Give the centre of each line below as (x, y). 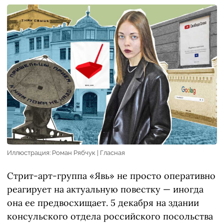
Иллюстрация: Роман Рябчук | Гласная (66, 153)
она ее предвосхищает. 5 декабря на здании (103, 203)
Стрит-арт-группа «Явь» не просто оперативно (111, 176)
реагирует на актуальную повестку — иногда (105, 189)
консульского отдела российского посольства (110, 216)
